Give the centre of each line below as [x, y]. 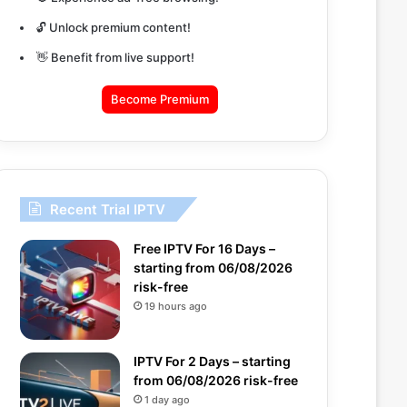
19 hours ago [176, 306]
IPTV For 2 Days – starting [212, 361]
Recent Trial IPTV [108, 209]
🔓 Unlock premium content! [114, 27]
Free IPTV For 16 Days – [204, 248]
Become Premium [159, 99]
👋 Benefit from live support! [115, 57]
